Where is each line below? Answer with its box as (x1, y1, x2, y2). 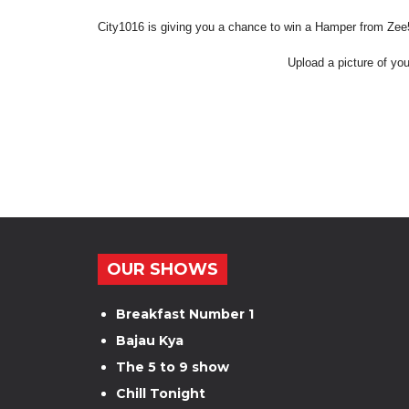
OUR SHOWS (107, 259, 218, 279)
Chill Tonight (116, 385, 205, 402)
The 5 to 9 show (116, 359, 229, 375)
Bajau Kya (116, 332, 184, 349)
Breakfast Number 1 (116, 306, 254, 322)
